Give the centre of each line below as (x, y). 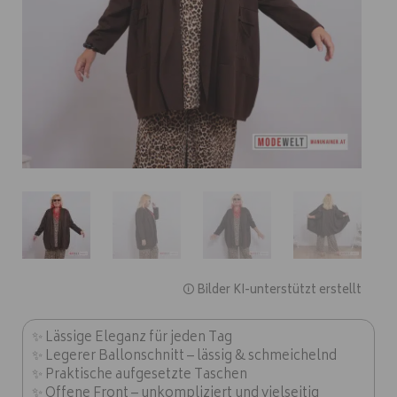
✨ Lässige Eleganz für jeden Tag (132, 338)
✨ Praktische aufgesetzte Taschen (140, 375)
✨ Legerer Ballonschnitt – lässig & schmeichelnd (184, 356)
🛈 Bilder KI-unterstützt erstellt (272, 291)
